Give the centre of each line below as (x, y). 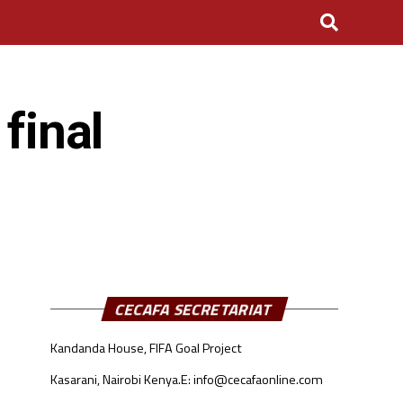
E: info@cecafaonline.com (252, 380)
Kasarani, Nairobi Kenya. (116, 380)
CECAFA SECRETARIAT (194, 309)
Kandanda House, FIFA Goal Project (146, 348)
